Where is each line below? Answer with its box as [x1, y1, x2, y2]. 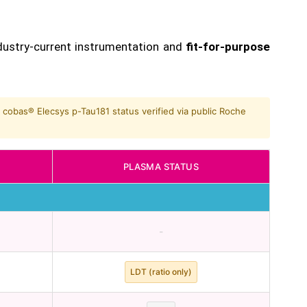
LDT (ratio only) [130, 267, 192, 277]
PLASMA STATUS [123, 161, 199, 172]
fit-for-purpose [186, 40, 270, 53]
